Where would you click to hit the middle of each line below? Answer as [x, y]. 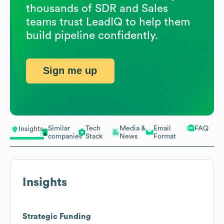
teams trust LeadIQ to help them [108, 22]
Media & [133, 128]
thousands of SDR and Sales [97, 8]
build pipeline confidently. [92, 35]
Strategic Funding [57, 216]
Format [165, 136]
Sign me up [70, 71]
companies [65, 136]
